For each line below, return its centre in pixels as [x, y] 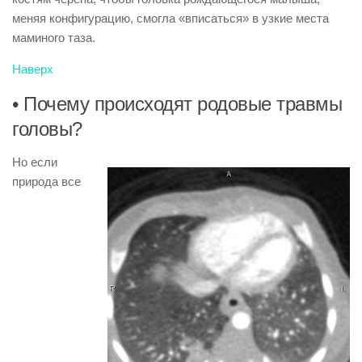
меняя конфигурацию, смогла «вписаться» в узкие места [170, 18]
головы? [47, 129]
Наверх [33, 69]
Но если [35, 162]
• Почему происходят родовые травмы [177, 104]
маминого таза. [54, 38]
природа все [46, 181]
